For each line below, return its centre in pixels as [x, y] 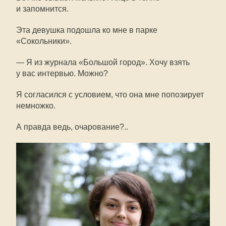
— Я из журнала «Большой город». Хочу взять [103, 62]
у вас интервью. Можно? [62, 73]
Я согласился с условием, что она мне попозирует [110, 94]
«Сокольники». [44, 41]
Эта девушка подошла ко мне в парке [87, 30]
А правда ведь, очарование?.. [72, 127]
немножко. [36, 105]
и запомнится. [42, 9]
